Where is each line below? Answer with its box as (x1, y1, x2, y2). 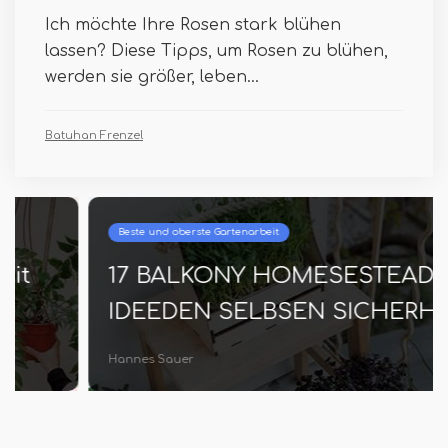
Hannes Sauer (35, 352, 120, 366)
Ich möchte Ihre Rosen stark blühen (45, 15, 341, 34)
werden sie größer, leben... (45, 67, 259, 86)
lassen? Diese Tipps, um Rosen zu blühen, (45, 41, 388, 60)
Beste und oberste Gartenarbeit (45, 226, 206, 237)
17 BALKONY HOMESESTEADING (35, 262, 402, 288)
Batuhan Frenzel (45, 128, 143, 142)
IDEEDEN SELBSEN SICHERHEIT (35, 298, 399, 324)
